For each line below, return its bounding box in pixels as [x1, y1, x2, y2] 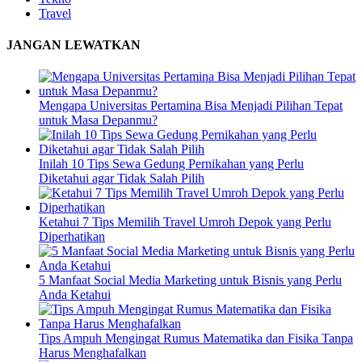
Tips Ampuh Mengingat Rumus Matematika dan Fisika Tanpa [39, 331, 353, 346]
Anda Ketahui [39, 288, 111, 302]
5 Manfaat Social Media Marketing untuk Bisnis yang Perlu [39, 273, 342, 288]
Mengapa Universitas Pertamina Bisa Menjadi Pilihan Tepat [39, 99, 343, 113]
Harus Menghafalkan [39, 346, 146, 360]
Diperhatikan [39, 229, 105, 244]
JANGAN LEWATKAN [6, 37, 141, 52]
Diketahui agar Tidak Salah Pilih [39, 171, 204, 186]
